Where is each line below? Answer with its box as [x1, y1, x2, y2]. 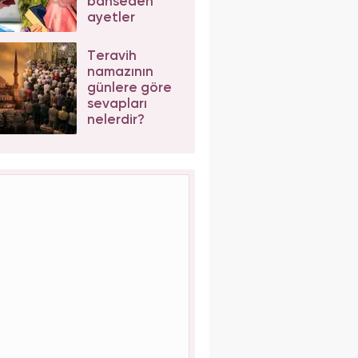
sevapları [86, 97, 147, 111]
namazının [86, 65, 153, 79]
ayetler [86, 10, 135, 25]
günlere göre [86, 81, 172, 95]
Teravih [86, 49, 137, 63]
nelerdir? [86, 113, 145, 127]
